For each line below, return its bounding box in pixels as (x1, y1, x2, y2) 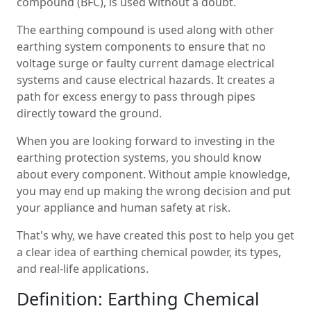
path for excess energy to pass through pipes (17, 88, 255, 104)
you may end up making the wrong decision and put (17, 183, 291, 199)
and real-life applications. (17, 260, 149, 276)
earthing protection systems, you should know (17, 149, 262, 165)
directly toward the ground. (17, 105, 162, 121)
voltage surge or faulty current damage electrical (17, 55, 274, 71)
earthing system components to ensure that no (17, 38, 266, 54)
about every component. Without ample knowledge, (17, 166, 290, 182)
